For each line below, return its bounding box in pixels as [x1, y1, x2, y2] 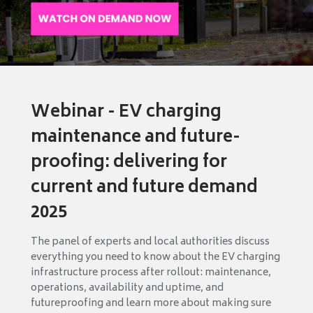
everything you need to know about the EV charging [31, 248, 280, 266]
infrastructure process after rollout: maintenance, [31, 263, 271, 282]
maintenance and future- [31, 122, 240, 153]
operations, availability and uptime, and [31, 279, 224, 297]
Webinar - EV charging [31, 97, 221, 128]
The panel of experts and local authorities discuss [31, 233, 270, 251]
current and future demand [31, 173, 258, 203]
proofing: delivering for [31, 147, 227, 178]
